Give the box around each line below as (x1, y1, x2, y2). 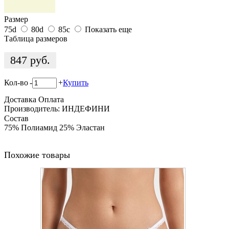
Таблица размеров (4, 34, 67, 43)
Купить (63, 78, 88, 87)
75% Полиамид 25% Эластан (4, 123, 105, 132)
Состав (4, 113, 29, 123)
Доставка (4, 95, 36, 104)
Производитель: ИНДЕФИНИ (4, 104, 110, 113)
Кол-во (4, 78, 28, 87)
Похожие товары (4, 149, 70, 160)
